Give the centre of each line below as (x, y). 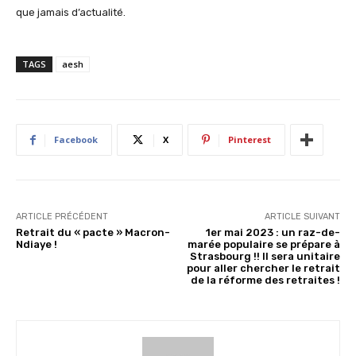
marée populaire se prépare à (263, 244)
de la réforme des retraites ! (265, 280)
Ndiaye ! (37, 244)
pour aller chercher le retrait (263, 268)
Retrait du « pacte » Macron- (93, 232)
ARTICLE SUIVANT (302, 216)
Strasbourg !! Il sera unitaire (265, 256)
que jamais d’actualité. (71, 12)
